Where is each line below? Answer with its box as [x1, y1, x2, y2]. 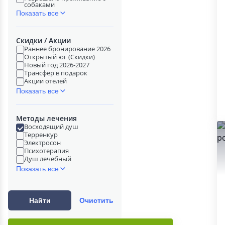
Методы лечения [16, 114, 77, 123]
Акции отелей [24, 76, 67, 85]
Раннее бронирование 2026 [24, 44, 110, 53]
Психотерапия [24, 146, 69, 155]
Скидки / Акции [16, 36, 71, 45]
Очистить [79, 196, 114, 204]
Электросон [24, 138, 61, 147]
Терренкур [24, 130, 58, 139]
